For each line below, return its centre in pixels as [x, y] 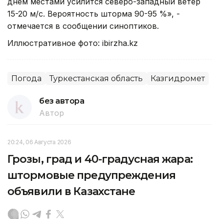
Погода [26, 78]
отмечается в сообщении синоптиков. [83, 26]
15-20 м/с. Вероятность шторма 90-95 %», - [94, 13]
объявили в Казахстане [71, 191]
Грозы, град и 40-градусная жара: [100, 159]
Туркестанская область [96, 78]
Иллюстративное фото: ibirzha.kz [73, 43]
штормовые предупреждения [91, 175]
